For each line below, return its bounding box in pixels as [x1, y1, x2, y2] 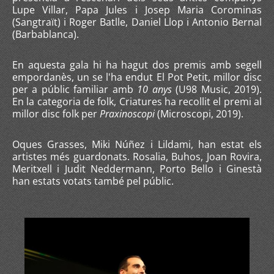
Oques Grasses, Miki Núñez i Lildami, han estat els [12, 138, 262, 151]
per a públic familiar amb [12, 83, 138, 96]
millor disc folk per [12, 107, 100, 120]
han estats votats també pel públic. [12, 174, 174, 188]
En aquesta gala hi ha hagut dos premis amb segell [12, 58, 262, 72]
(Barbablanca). [12, 28, 79, 41]
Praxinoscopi [100, 107, 155, 120]
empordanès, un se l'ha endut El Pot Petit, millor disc [12, 70, 262, 84]
